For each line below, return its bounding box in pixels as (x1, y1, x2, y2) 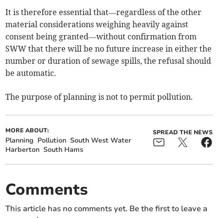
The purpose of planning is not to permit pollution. (5, 92, 193, 102)
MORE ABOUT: (5, 127, 49, 135)
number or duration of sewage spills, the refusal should (5, 56, 212, 66)
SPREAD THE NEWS (152, 128, 213, 137)
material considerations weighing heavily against (5, 19, 189, 30)
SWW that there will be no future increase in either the (5, 44, 212, 54)
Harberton (5, 145, 40, 155)
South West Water (70, 136, 132, 145)
